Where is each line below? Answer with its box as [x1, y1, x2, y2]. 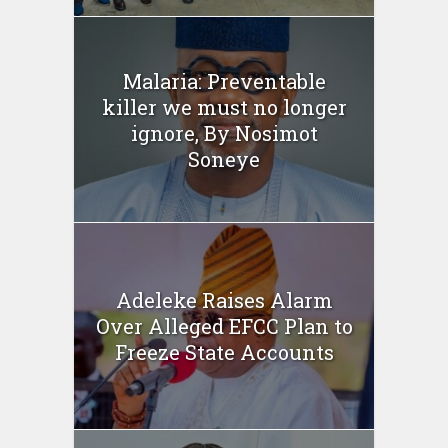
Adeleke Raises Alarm [115, 286, 333, 313]
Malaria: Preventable [122, 67, 326, 94]
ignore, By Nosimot [130, 119, 318, 146]
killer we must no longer [101, 93, 347, 120]
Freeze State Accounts [114, 338, 334, 365]
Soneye [188, 145, 260, 172]
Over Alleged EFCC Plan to [95, 312, 353, 339]
